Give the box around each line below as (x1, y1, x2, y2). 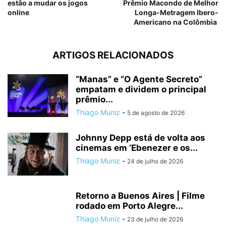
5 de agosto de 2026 (127, 109, 185, 117)
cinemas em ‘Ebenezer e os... (76, 143, 198, 153)
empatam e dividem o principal (76, 84, 206, 95)
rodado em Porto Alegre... (76, 201, 183, 211)
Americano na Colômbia (134, 18, 218, 27)
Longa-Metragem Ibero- (135, 8, 218, 17)
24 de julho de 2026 (127, 157, 183, 165)
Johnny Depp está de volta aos (76, 133, 205, 143)
